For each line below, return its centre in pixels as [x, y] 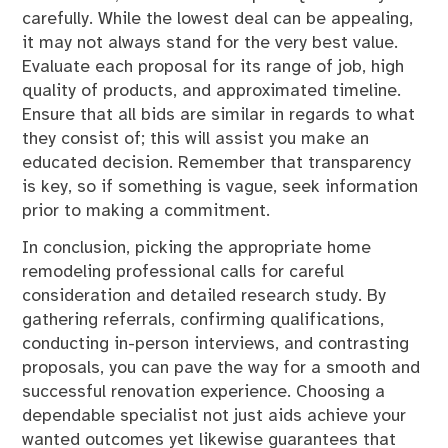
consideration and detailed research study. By [204, 295]
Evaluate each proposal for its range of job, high [213, 67]
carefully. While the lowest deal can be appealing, [218, 19]
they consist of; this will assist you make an [196, 139]
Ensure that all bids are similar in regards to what [219, 115]
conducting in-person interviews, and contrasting [216, 343]
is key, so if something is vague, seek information [220, 187]
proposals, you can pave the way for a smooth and [221, 367]
